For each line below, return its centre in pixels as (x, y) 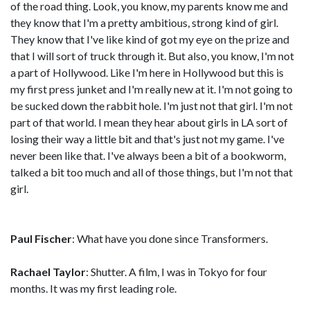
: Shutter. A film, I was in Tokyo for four (176, 272)
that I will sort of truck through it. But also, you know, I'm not (152, 56)
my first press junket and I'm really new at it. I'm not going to (152, 89)
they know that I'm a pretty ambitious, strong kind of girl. (144, 22)
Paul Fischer (41, 238)
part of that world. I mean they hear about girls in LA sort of (149, 122)
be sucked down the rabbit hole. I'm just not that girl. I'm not (152, 106)
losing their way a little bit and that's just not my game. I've (147, 139)
